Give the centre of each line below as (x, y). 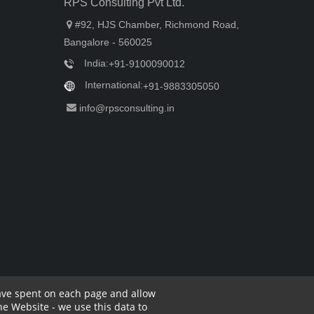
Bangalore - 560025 (108, 42)
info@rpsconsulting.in (127, 108)
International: (112, 85)
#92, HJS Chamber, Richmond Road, (157, 24)
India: (95, 63)
